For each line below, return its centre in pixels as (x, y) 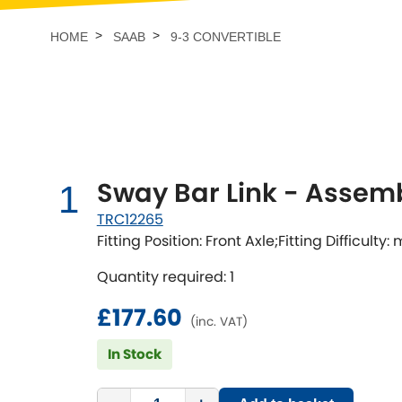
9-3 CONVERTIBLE (226, 36)
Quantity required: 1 (165, 276)
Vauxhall (333, 70)
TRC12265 (130, 219)
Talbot (107, 29)
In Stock (134, 354)
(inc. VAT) (218, 321)
